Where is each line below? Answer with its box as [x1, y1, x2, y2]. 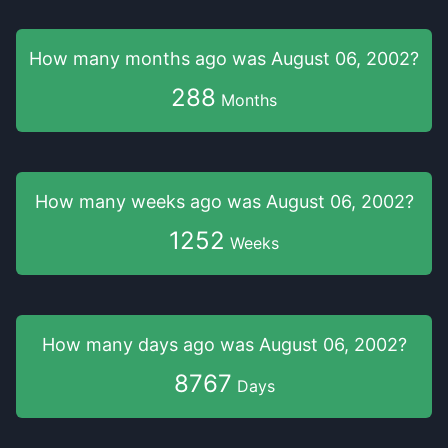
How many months [29, 48, 195, 69]
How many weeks [34, 191, 190, 212]
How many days [41, 334, 183, 355]
